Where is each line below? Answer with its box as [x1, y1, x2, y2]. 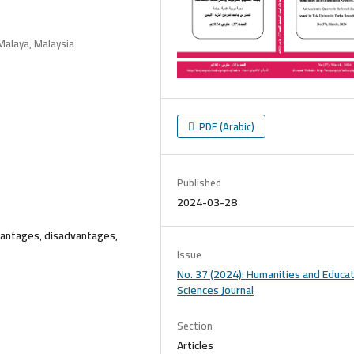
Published [177, 173, 222, 193]
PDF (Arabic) [197, 117, 255, 137]
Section [177, 316, 213, 336]
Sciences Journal [177, 280, 254, 301]
